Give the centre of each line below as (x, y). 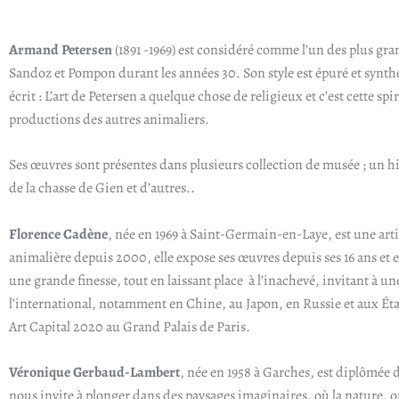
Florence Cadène (58, 234)
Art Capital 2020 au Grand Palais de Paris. (130, 326)
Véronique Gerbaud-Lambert (94, 373)
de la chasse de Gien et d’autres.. (102, 188)
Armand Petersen (61, 49)
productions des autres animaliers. (109, 119)
